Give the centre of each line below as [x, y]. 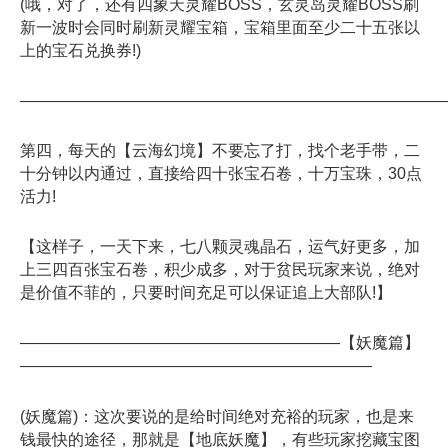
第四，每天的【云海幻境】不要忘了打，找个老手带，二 [220, 151]
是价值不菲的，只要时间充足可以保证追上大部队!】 [206, 293]
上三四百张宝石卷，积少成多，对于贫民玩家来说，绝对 [220, 270]
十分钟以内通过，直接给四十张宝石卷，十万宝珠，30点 [221, 174]
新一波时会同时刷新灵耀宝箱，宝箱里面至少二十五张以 [220, 27]
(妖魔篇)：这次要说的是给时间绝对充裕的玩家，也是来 [217, 416]
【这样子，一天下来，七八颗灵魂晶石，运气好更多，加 [220, 247]
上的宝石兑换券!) [80, 50]
